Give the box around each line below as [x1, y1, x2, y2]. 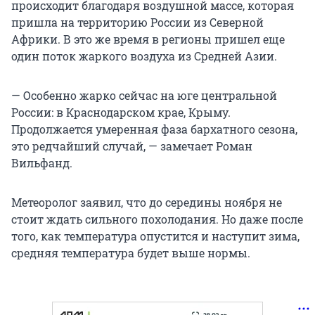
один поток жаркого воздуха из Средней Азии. [11, 48, 277, 63]
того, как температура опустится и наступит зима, [11, 228, 300, 243]
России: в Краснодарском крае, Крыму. [11, 104, 231, 120]
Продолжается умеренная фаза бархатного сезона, [11, 121, 297, 136]
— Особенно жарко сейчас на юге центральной [11, 87, 277, 103]
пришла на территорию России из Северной [11, 14, 264, 30]
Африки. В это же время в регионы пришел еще [11, 31, 285, 46]
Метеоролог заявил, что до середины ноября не [11, 194, 282, 210]
